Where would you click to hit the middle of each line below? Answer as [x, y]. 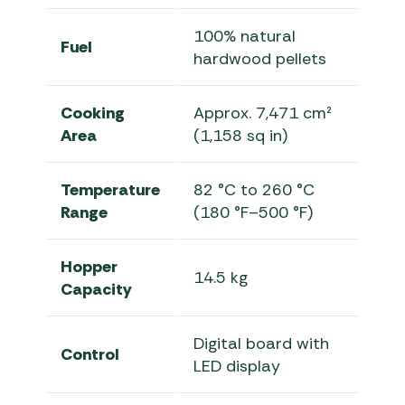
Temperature [111, 190]
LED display [237, 367]
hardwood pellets [260, 59]
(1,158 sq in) [241, 136]
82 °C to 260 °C [254, 190]
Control [90, 355]
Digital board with [262, 344]
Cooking [93, 113]
